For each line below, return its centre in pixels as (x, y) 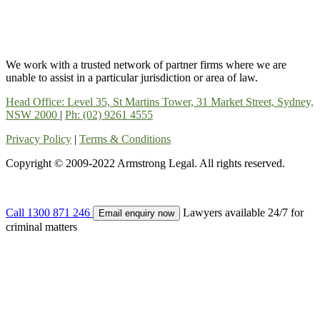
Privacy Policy (39, 139)
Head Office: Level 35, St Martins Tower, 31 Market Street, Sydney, (160, 102)
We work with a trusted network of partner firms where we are (146, 65)
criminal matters (41, 227)
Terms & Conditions (125, 139)
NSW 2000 (33, 115)
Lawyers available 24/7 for (243, 213)
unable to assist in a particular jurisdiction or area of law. (132, 78)
